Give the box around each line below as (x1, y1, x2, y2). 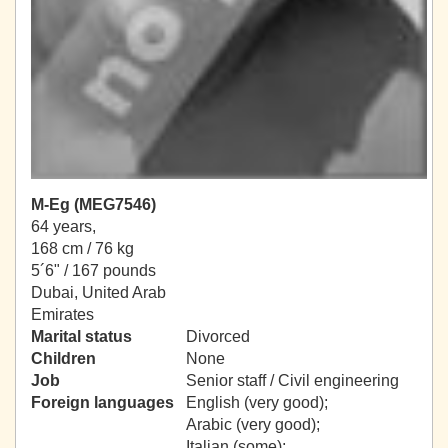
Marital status (31, 328, 132, 346)
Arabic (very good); (186, 416, 324, 434)
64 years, (31, 218, 96, 236)
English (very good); (186, 394, 332, 412)
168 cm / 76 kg (31, 240, 134, 258)
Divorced (186, 328, 250, 346)
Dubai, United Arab (31, 284, 166, 302)
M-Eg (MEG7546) (31, 196, 156, 214)
